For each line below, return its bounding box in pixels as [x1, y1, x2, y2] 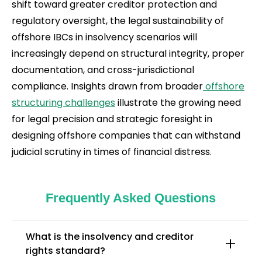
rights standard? [26, 243, 105, 257]
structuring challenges [12, 95, 115, 109]
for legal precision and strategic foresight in [12, 112, 212, 126]
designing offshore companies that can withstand [12, 128, 240, 142]
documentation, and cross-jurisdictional [12, 63, 194, 77]
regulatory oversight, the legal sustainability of [12, 13, 224, 27]
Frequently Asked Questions [45, 190, 216, 205]
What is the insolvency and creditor [26, 229, 194, 243]
